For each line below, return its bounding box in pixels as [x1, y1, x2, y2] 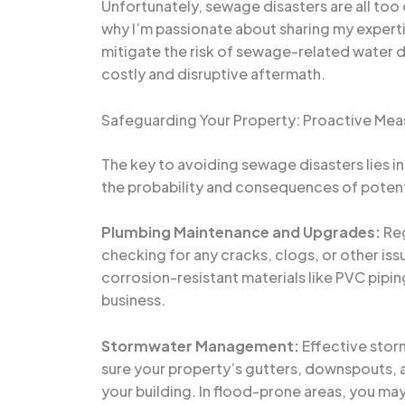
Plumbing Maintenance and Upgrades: [101, 222, 381, 242]
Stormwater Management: [101, 335, 299, 355]
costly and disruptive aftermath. [101, 63, 325, 83]
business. [101, 290, 165, 310]
